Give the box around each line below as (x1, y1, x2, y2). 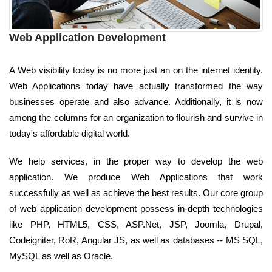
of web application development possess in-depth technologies (9, 203, 263, 214)
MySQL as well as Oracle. (9, 250, 113, 261)
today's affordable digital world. (9, 127, 130, 138)
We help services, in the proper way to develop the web (9, 155, 263, 166)
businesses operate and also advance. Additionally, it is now (9, 96, 263, 107)
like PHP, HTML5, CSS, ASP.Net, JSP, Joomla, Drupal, (9, 219, 263, 229)
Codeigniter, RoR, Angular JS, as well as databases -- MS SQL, (9, 234, 263, 245)
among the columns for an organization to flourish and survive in (9, 112, 263, 123)
